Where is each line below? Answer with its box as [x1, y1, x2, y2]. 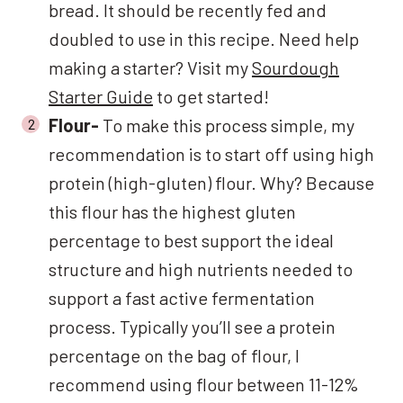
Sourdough [252, 56, 339, 78]
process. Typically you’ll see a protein [49, 315, 336, 337]
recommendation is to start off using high [49, 142, 374, 165]
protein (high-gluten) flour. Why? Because [49, 171, 374, 193]
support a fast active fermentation [49, 286, 315, 309]
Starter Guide [49, 85, 153, 107]
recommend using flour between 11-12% [49, 372, 359, 395]
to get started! [153, 85, 269, 107]
